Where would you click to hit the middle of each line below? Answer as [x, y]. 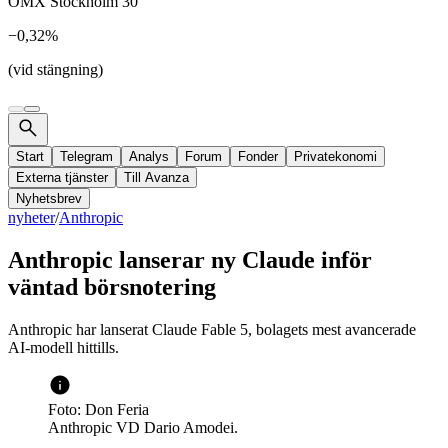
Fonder [258, 156]
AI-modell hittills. [63, 347]
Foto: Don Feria [98, 409]
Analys [149, 156]
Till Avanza [156, 177]
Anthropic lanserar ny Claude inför [190, 259]
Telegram [86, 156]
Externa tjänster [62, 177]
